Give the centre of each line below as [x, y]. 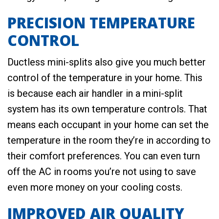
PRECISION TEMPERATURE [101, 23]
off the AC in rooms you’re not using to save [102, 172]
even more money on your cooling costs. [95, 187]
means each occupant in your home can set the [108, 125]
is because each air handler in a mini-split [95, 94]
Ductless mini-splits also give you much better [107, 62]
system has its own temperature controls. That [107, 109]
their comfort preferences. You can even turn [104, 156]
